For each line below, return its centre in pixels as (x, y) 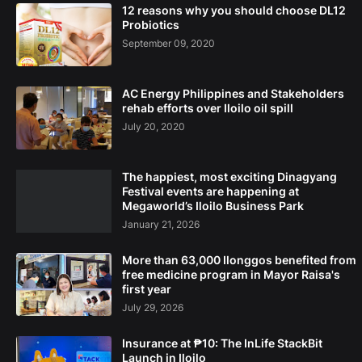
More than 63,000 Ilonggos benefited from (239, 260)
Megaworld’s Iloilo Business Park (213, 206)
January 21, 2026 (161, 225)
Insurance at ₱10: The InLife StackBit (222, 343)
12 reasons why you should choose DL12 (234, 11)
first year (147, 289)
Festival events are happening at (210, 192)
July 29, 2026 (153, 308)
